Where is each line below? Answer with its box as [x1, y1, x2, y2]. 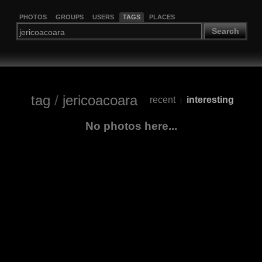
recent [150, 95, 175, 105]
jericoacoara [63, 92, 137, 108]
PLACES [149, 13, 175, 20]
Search [211, 26, 239, 36]
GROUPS [55, 13, 84, 20]
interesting [187, 95, 234, 105]
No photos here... [85, 119, 177, 132]
